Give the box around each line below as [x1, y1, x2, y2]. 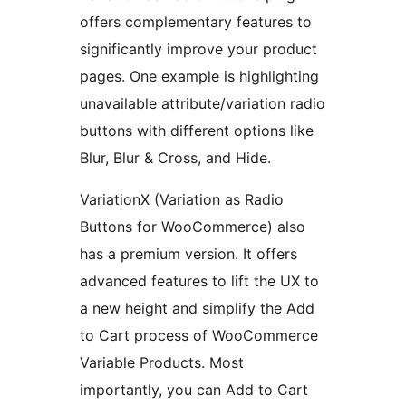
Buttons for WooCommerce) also [80, 217, 305, 237]
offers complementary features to [80, 13, 312, 32]
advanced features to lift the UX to [80, 272, 319, 291]
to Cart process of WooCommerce [80, 326, 318, 345]
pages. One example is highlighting [80, 67, 319, 86]
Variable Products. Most [80, 353, 244, 372]
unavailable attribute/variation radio [80, 94, 325, 113]
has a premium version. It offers [80, 245, 297, 264]
